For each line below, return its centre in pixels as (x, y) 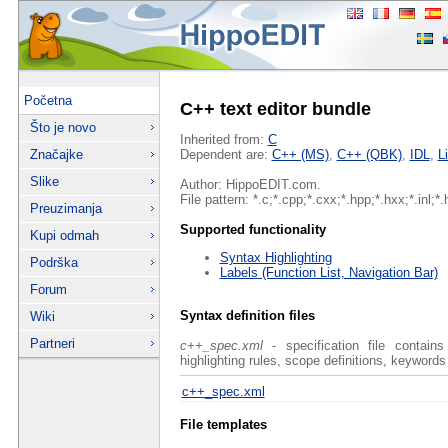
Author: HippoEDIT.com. (250, 185)
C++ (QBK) (369, 155)
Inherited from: (223, 140)
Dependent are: (225, 155)
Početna (47, 100)
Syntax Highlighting (275, 258)
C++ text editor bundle (275, 109)
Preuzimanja (65, 208)
